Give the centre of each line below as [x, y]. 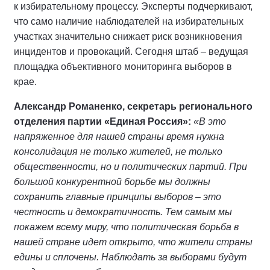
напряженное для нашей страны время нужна [119, 137]
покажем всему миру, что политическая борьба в [126, 227]
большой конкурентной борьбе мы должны [112, 182]
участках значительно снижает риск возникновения [128, 36]
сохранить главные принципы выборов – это [118, 197]
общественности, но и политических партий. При [130, 167]
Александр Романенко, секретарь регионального [133, 106]
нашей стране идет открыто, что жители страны [133, 242]
